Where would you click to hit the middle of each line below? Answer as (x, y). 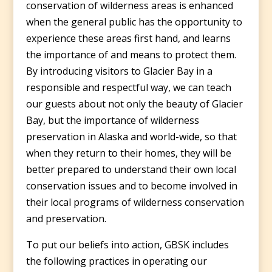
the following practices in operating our (116, 261)
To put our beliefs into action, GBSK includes (127, 244)
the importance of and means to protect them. (131, 54)
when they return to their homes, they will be (128, 153)
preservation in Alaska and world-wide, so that (131, 136)
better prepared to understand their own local (131, 169)
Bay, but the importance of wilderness (112, 120)
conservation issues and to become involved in (131, 185)
